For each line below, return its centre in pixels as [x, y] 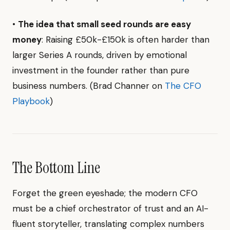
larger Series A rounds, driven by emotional [100, 55]
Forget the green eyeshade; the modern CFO [105, 193]
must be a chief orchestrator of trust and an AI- [110, 208]
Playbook [31, 101]
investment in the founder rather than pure [101, 70]
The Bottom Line [56, 168]
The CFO [183, 86]
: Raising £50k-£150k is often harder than [126, 40]
